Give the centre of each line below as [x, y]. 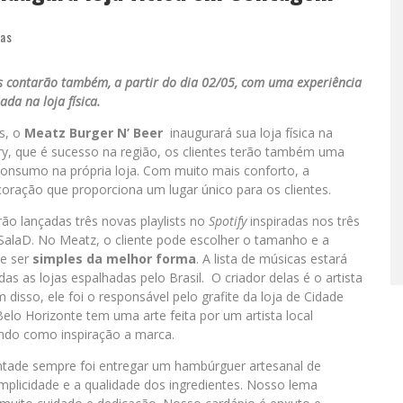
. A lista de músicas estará [272, 259]
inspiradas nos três [303, 221]
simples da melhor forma [112, 259]
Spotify [228, 221]
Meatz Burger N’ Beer [92, 133]
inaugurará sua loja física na [248, 133]
